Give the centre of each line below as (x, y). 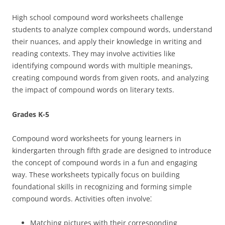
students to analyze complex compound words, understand (112, 29)
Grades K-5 (31, 114)
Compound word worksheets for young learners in (97, 138)
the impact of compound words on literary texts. (93, 90)
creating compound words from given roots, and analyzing (110, 78)
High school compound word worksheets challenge (98, 17)
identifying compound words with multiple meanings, (102, 66)
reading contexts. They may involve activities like (94, 53)
